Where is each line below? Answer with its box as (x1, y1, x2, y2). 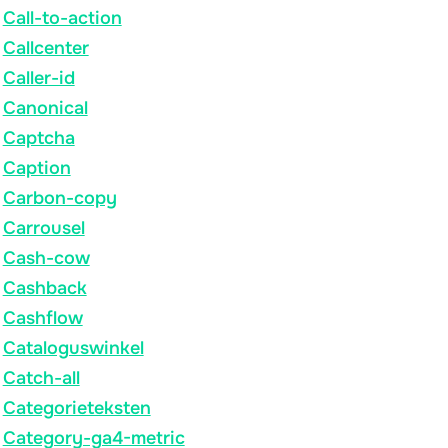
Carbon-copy (2, 186, 117, 209)
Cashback (2, 276, 87, 299)
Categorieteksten (2, 396, 151, 419)
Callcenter (2, 36, 89, 59)
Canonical (2, 96, 88, 119)
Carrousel (2, 216, 85, 239)
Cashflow (2, 306, 83, 329)
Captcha (2, 126, 75, 149)
